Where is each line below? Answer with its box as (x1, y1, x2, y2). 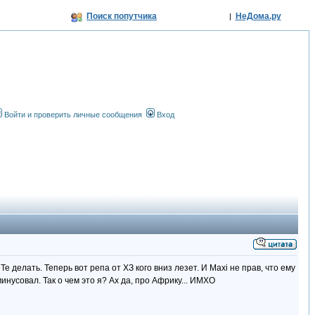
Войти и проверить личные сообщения (4, 110, 142, 119)
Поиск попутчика (86, 11, 157, 21)
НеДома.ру (235, 11, 281, 21)
